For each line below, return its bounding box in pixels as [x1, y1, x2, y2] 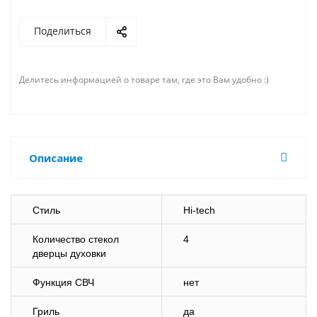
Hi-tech [183, 204, 215, 216]
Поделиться [34, 24, 91, 38]
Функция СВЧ [33, 277, 94, 288]
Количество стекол [33, 234, 119, 245]
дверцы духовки [33, 248, 106, 259]
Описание [29, 151, 83, 165]
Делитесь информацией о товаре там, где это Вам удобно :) [19, 74, 273, 86]
